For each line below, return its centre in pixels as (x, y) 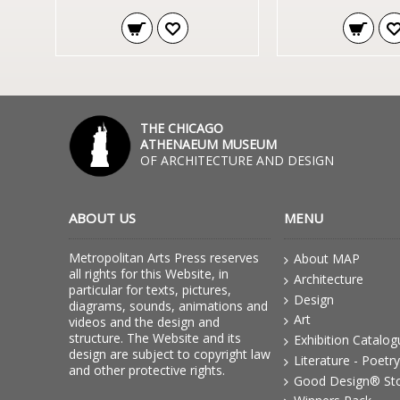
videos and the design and (144, 322)
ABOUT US (102, 218)
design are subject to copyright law (170, 354)
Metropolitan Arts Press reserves (164, 258)
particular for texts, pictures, (150, 290)
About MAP (327, 258)
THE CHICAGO (182, 128)
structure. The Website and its (155, 338)
